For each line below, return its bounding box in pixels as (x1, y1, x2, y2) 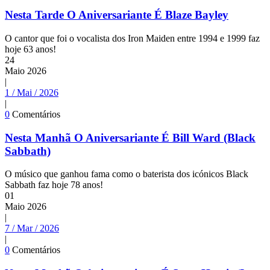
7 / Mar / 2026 (5, 223, 59, 234)
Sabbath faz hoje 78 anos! (5, 180, 103, 190)
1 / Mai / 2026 (5, 87, 58, 98)
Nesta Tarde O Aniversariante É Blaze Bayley (5, 8, 228, 22)
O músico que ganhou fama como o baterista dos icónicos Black (5, 169, 248, 180)
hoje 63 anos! (5, 43, 56, 54)
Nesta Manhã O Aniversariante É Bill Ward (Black (5, 131, 256, 144)
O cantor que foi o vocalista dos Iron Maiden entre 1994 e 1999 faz (5, 33, 260, 43)
